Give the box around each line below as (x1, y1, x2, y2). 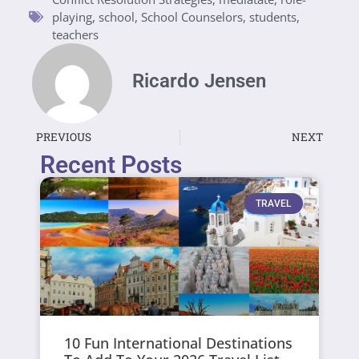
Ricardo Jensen (132, 69, 266, 92)
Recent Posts (40, 150, 183, 179)
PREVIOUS (36, 129, 91, 144)
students (249, 8, 296, 25)
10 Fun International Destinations (64, 333, 293, 353)
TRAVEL (256, 198, 292, 210)
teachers (52, 26, 99, 42)
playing (52, 8, 92, 25)
